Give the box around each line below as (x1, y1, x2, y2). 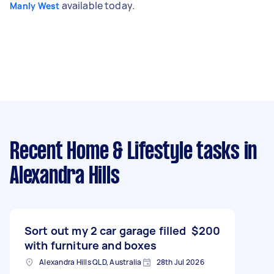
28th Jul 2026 (156, 256, 204, 267)
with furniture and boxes (24, 237, 157, 253)
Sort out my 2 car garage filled (24, 223, 187, 238)
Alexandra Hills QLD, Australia (39, 256, 142, 267)
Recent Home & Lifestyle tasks (10, 141, 240, 163)
